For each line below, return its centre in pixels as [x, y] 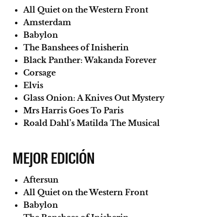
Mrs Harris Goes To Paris [73, 110]
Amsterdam [47, 22]
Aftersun [41, 179]
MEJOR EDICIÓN [54, 157]
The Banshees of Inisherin [76, 47]
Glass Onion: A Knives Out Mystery [94, 98]
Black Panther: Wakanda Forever [90, 60]
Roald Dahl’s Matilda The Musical [92, 123]
